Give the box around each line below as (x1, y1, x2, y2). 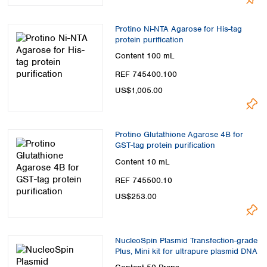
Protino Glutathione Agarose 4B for (115, 129, 243, 140)
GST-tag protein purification (115, 140, 215, 151)
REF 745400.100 (115, 69, 177, 80)
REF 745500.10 (115, 175, 172, 185)
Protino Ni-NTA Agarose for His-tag (115, 23, 242, 34)
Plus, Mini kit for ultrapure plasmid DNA (115, 246, 257, 256)
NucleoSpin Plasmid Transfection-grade (115, 235, 257, 246)
